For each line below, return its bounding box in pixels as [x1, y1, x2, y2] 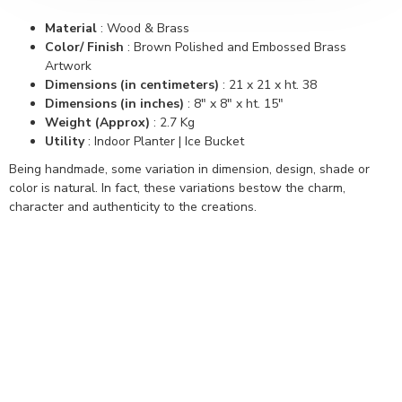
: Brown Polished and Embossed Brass [124, 39, 346, 56]
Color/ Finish [45, 39, 124, 56]
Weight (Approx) [45, 114, 150, 131]
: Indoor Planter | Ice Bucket [84, 133, 244, 150]
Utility [45, 133, 84, 150]
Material [45, 20, 97, 37]
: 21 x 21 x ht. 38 [219, 76, 317, 93]
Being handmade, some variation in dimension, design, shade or [9, 161, 370, 178]
